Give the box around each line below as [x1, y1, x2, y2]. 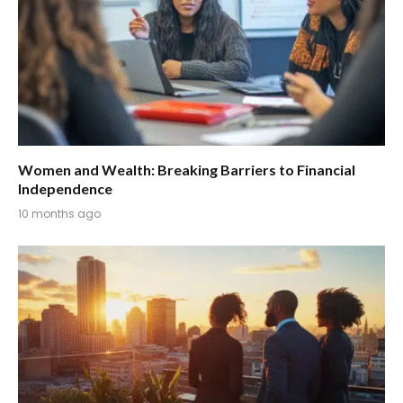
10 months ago [18, 205, 101, 221]
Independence [18, 179, 112, 197]
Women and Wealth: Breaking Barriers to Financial [18, 160, 355, 178]
